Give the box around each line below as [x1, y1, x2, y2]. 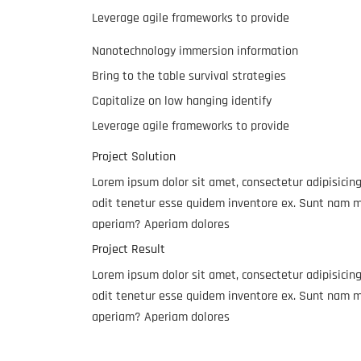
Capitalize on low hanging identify [92, 93, 272, 110]
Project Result [92, 241, 165, 259]
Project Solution [92, 148, 176, 166]
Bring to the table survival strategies [92, 68, 286, 85]
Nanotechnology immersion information [92, 43, 298, 60]
